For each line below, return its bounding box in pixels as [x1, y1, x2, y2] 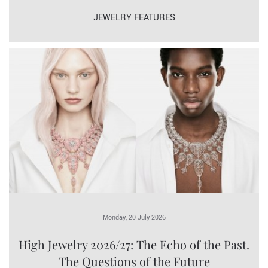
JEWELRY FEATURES [93, 11, 175, 25]
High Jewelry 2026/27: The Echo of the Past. [19, 236, 249, 252]
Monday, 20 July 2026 [102, 212, 166, 222]
